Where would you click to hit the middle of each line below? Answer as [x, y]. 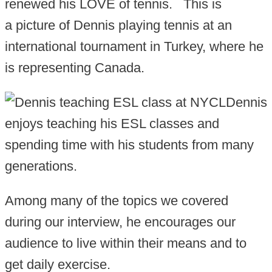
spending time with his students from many [129, 145]
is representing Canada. [75, 68]
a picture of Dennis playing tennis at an [118, 25]
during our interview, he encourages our [120, 222]
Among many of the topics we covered [117, 201]
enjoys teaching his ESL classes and [112, 124]
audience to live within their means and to [126, 243]
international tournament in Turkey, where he [134, 47]
